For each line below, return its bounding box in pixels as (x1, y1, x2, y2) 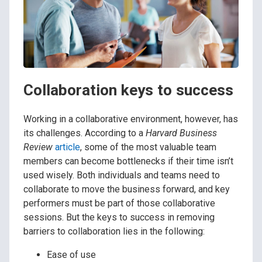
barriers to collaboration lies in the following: (23, 225, 205, 237)
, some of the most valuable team (80, 141, 216, 153)
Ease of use (47, 249, 96, 260)
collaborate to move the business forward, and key (23, 183, 230, 195)
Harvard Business (146, 127, 217, 139)
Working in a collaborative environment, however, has (23, 113, 238, 125)
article (55, 141, 80, 153)
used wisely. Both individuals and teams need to (23, 169, 220, 181)
